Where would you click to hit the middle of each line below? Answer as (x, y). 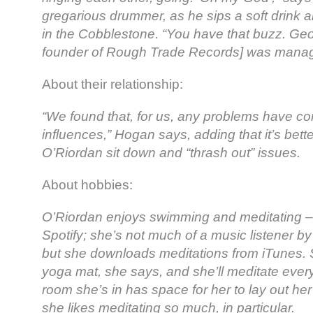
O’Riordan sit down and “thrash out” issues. (171, 153)
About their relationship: (112, 85)
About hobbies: (87, 185)
